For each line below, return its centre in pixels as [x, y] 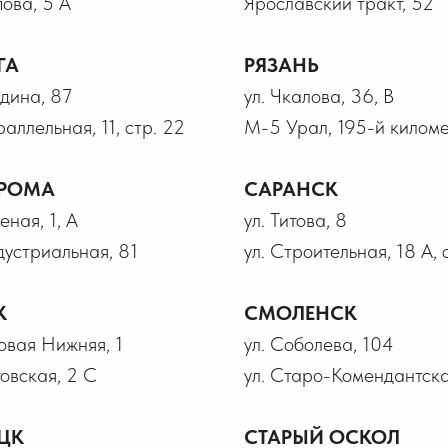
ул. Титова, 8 [295, 220]
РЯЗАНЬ [281, 65]
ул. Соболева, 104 [319, 344]
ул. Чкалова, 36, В [319, 96]
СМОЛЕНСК [300, 313]
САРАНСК [291, 189]
